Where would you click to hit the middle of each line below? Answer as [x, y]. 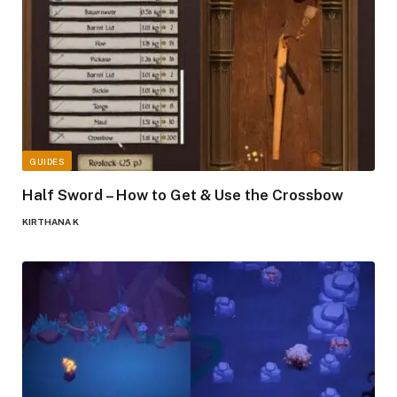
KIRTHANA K [51, 222]
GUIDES [47, 162]
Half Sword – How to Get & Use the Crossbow [183, 195]
